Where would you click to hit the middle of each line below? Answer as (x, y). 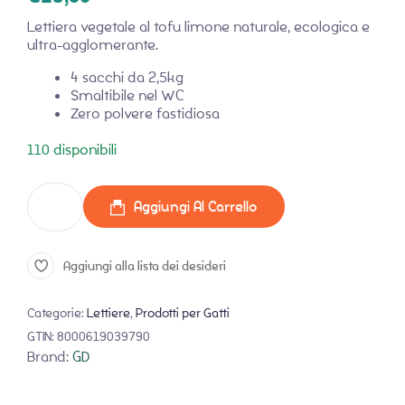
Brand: (50, 356)
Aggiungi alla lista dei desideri (145, 266)
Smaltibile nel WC (127, 95)
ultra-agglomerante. (93, 44)
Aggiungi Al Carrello (196, 207)
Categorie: (57, 312)
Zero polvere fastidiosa (145, 113)
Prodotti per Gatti (183, 312)
